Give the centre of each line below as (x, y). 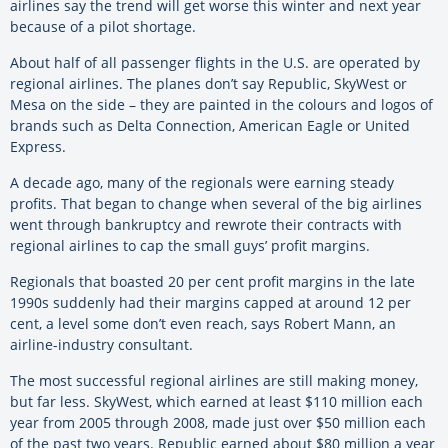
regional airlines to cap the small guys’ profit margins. (190, 246)
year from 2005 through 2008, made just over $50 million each (218, 423)
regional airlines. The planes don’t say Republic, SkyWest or (208, 84)
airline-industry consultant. (101, 345)
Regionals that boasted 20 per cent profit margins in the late (212, 282)
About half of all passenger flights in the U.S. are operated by (215, 63)
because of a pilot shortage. (103, 27)
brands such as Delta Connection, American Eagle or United (210, 126)
